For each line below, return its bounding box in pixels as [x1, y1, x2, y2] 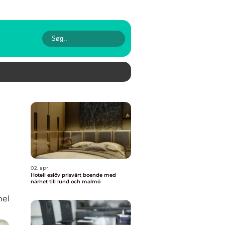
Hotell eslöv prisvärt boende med [31, 172, 62, 178]
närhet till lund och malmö [31, 178, 100, 185]
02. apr [31, 165, 48, 171]
